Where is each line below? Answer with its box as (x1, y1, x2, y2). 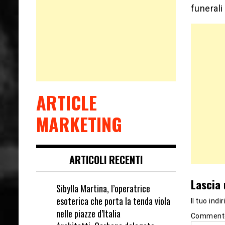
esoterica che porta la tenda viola (56, 194, 170, 207)
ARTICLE (36, 88, 97, 116)
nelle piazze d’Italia (56, 206, 121, 220)
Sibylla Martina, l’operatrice (56, 181, 150, 195)
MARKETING (36, 110, 122, 137)
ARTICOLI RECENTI (69, 152, 143, 167)
